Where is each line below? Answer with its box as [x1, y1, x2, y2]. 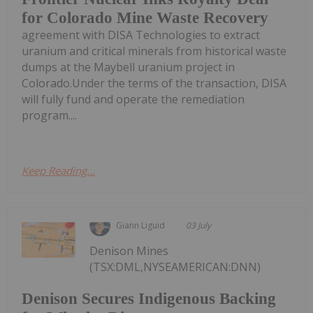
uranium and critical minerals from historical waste [22, 43, 286, 59]
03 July [186, 219, 212, 231]
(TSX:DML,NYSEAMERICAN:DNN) [89, 259, 261, 275]
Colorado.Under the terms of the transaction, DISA [22, 75, 286, 91]
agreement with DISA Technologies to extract [22, 27, 260, 43]
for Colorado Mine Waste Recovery [22, 8, 268, 27]
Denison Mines [89, 242, 169, 259]
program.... [22, 107, 77, 123]
